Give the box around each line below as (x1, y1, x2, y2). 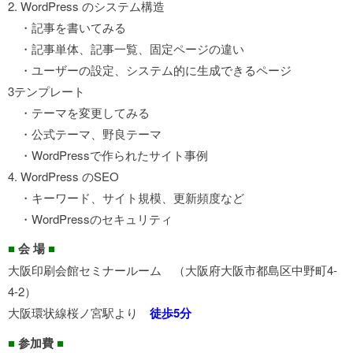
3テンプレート (8, 83, 85, 99)
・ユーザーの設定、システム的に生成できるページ (8, 61, 292, 78)
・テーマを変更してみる (8, 104, 150, 121)
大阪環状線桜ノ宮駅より (8, 304, 150, 321)
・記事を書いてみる (8, 19, 126, 35)
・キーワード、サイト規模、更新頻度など (8, 189, 244, 206)
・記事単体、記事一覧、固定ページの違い (8, 40, 244, 57)
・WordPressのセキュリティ (8, 210, 173, 227)
